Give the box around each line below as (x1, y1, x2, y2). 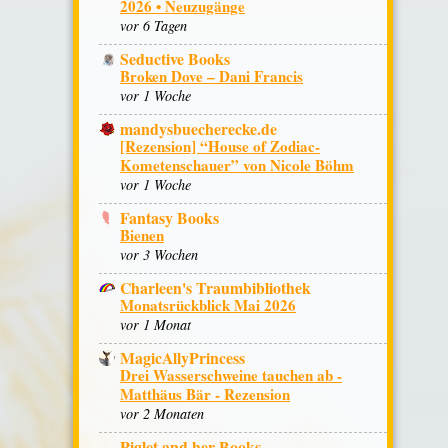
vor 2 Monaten (120, 403, 204, 423)
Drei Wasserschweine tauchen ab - (120, 363, 342, 386)
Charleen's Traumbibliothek (120, 275, 311, 299)
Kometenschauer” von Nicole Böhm (120, 154, 354, 177)
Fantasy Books (120, 205, 219, 229)
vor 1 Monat (120, 314, 191, 334)
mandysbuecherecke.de (120, 117, 277, 141)
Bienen (120, 223, 164, 246)
